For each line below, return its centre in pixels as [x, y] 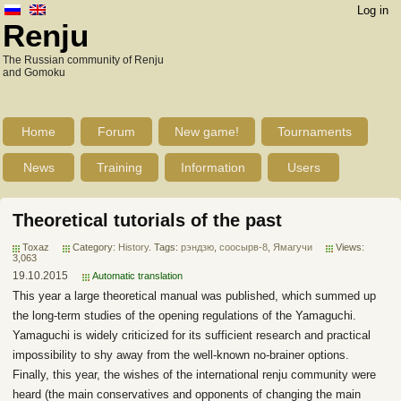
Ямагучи [293, 247]
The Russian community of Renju [83, 60]
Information [213, 167]
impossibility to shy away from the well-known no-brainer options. [181, 355]
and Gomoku [34, 73]
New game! [207, 132]
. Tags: [165, 247]
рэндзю [197, 247]
